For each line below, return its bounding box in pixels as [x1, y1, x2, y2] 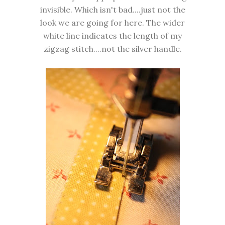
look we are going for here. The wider [40, 18, 185, 28]
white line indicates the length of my [43, 31, 182, 41]
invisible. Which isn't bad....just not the [40, 5, 185, 15]
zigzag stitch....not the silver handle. [43, 44, 182, 54]
